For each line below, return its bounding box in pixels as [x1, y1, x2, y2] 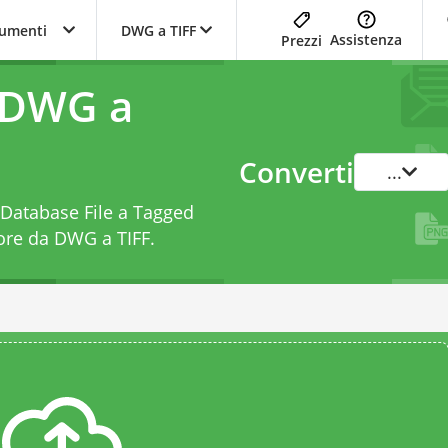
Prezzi [281, 30, 322, 50]
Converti [239, 153, 354, 191]
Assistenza [330, 30, 402, 49]
